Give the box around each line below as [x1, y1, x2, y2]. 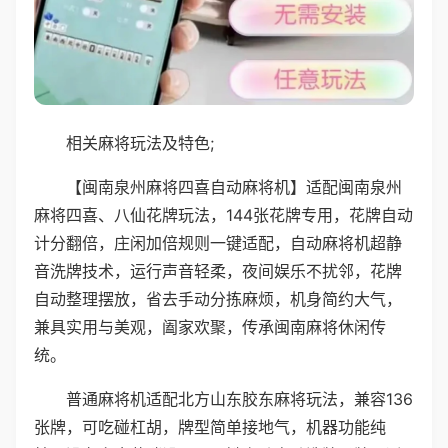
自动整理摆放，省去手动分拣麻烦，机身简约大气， [34, 288, 402, 309]
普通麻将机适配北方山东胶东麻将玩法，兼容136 [66, 388, 413, 409]
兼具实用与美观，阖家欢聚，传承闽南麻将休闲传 [34, 316, 386, 337]
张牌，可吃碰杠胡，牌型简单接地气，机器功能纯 [34, 416, 386, 437]
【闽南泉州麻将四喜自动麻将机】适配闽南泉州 [66, 176, 402, 197]
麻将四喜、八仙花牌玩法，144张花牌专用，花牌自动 [34, 204, 413, 225]
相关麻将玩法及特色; [66, 132, 214, 153]
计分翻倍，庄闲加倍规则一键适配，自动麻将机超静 [34, 232, 402, 253]
